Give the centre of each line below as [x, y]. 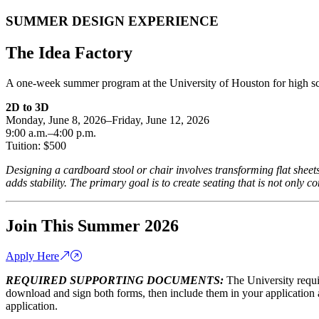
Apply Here [32, 256]
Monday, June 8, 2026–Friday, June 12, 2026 [108, 120]
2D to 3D [27, 107]
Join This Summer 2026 [94, 225]
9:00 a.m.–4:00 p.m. [51, 132]
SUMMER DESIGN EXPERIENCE [112, 21]
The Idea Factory [69, 53]
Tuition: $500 [36, 145]
